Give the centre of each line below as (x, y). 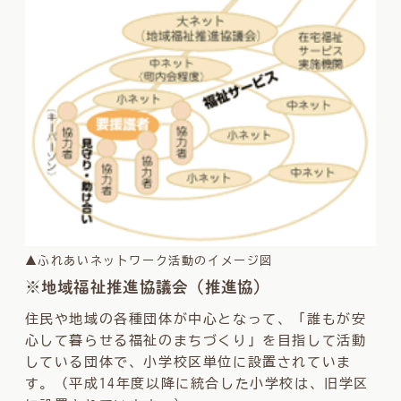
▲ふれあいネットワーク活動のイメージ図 (149, 261)
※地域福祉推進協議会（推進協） (147, 287)
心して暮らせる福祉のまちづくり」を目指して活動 (196, 341)
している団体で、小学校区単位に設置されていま (188, 363)
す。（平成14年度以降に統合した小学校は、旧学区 (196, 384)
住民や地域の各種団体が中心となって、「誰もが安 (196, 320)
